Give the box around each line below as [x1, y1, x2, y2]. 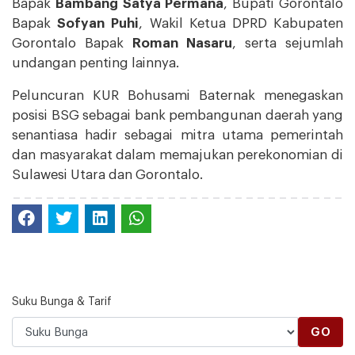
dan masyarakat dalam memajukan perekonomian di [12, 147, 343, 162]
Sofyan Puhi [57, 16, 139, 30]
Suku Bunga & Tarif [12, 296, 112, 308]
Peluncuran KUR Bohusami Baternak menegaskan [12, 88, 343, 102]
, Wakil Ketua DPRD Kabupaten [139, 16, 344, 30]
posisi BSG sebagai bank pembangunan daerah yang [12, 108, 343, 122]
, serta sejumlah [232, 36, 344, 50]
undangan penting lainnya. [12, 55, 179, 70]
